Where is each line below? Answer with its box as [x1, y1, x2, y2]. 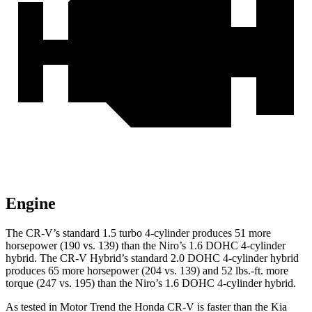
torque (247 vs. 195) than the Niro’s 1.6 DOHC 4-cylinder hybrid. [6, 277, 296, 290]
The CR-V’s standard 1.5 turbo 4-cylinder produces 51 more [6, 227, 271, 240]
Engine [6, 194, 56, 213]
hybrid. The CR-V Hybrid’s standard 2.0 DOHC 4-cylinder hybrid [6, 252, 299, 265]
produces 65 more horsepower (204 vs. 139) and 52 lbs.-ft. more [6, 265, 288, 277]
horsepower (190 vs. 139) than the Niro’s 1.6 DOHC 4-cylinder [6, 240, 286, 252]
